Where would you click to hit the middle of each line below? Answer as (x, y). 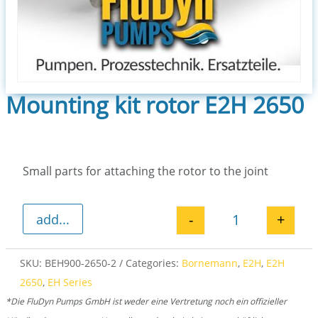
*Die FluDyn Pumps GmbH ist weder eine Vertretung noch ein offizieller (146, 302)
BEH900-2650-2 (81, 263)
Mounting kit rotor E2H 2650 (155, 105)
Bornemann (210, 263)
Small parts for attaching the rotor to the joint (146, 171)
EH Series (70, 283)
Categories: (154, 263)
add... (53, 219)
